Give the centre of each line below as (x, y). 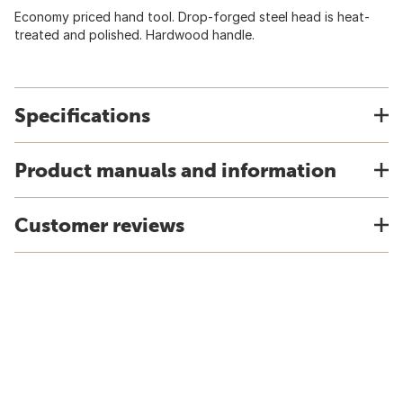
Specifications (82, 115)
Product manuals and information (175, 170)
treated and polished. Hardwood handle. (134, 35)
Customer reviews (99, 225)
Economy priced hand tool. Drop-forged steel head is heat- (192, 17)
